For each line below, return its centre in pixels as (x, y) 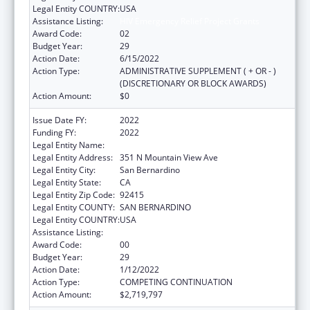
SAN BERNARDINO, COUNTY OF (181, 145)
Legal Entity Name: (69, 145)
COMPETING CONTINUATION (176, 282)
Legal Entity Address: (73, 157)
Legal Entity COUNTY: (74, 207)
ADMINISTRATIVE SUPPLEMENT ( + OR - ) (198, 71)
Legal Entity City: (64, 170)
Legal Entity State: (67, 182)
